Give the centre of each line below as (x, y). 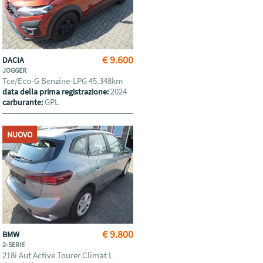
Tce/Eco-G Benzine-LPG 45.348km (64, 81)
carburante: (24, 102)
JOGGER (15, 70)
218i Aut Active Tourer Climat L (59, 255)
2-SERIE (14, 245)
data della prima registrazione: (57, 92)
